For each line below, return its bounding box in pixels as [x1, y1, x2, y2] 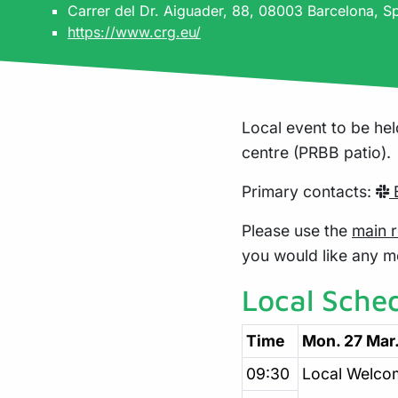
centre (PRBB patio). [242, 143, 391, 162]
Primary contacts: [242, 182, 376, 201]
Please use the [242, 221, 352, 240]
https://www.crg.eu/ [68, 23, 201, 41]
